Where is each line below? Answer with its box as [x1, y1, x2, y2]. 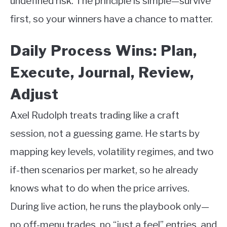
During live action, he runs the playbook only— [10, 201, 209, 213]
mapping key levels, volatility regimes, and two [10, 146, 214, 158]
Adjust [10, 86, 59, 103]
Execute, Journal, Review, [10, 64, 194, 82]
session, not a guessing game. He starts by [10, 128, 200, 140]
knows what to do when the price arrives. [10, 182, 190, 195]
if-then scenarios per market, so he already [10, 164, 198, 176]
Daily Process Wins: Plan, [10, 42, 197, 60]
